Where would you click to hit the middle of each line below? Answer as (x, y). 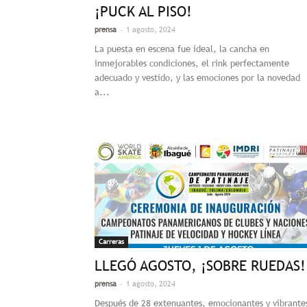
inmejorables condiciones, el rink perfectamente (192, 63)
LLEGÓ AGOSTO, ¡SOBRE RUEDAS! (200, 266)
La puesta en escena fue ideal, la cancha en (182, 49)
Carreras (111, 242)
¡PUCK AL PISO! (143, 11)
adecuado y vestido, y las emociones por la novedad (197, 78)
